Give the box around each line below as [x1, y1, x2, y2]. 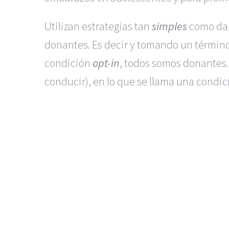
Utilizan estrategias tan [44, 18, 152, 33]
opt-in [93, 55, 120, 70]
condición [44, 55, 93, 70]
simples [152, 18, 187, 33]
